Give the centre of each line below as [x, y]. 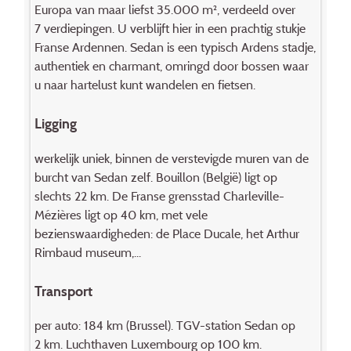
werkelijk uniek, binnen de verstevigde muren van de [171, 158]
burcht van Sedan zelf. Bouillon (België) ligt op [156, 177]
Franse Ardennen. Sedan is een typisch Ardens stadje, [175, 47]
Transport [63, 291]
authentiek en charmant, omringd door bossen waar [171, 65]
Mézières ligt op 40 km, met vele [121, 214]
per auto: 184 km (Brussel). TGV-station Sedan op [165, 326]
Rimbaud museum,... [87, 252]
